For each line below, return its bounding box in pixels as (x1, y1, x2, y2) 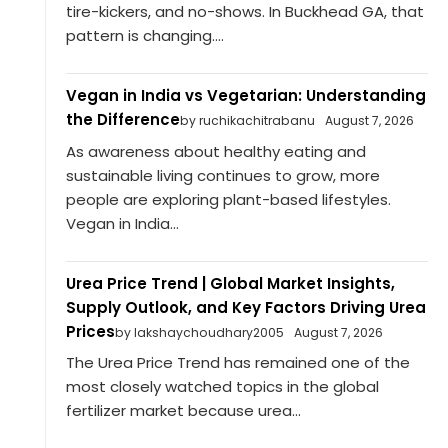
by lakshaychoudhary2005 (114, 323, 284, 341)
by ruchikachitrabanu (179, 112, 315, 130)
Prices (65, 320, 115, 342)
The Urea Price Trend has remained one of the (65, 352, 410, 374)
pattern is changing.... (65, 25, 224, 47)
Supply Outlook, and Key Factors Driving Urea (65, 296, 426, 318)
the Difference (65, 109, 180, 131)
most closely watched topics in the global (65, 376, 379, 398)
